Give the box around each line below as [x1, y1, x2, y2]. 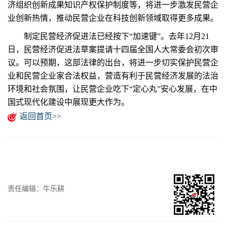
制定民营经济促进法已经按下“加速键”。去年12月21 [8, 32, 209, 41]
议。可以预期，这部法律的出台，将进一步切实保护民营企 [8, 58, 218, 67]
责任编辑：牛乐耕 [8, 185, 64, 193]
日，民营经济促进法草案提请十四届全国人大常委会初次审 [8, 45, 218, 54]
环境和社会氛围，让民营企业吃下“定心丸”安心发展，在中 [8, 85, 217, 93]
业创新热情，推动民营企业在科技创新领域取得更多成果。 [8, 14, 218, 22]
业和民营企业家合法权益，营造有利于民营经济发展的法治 [8, 71, 218, 80]
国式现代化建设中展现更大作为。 [8, 98, 129, 106]
